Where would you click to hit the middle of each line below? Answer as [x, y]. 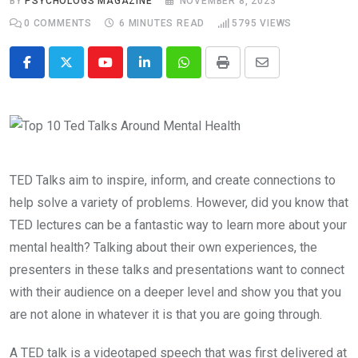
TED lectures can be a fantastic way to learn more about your [178, 225]
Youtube [127, 72]
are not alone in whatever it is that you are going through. [166, 314]
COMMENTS [61, 23]
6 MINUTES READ [162, 23]
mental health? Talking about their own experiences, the [163, 247]
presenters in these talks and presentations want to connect [177, 269]
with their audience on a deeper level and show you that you [175, 292]
